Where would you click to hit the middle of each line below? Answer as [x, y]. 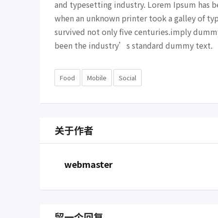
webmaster [89, 164]
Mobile [97, 78]
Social [127, 78]
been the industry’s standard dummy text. [134, 45]
